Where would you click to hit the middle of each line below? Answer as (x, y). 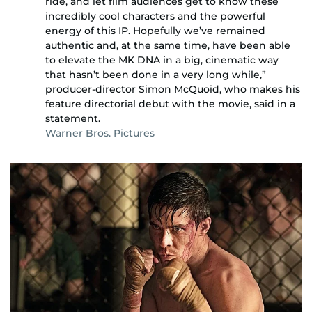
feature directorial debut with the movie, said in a (170, 103)
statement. (73, 118)
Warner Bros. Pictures (100, 133)
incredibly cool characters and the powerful (155, 16)
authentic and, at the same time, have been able (168, 45)
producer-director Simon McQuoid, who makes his (173, 89)
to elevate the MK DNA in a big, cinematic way (162, 60)
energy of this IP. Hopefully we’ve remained (155, 30)
